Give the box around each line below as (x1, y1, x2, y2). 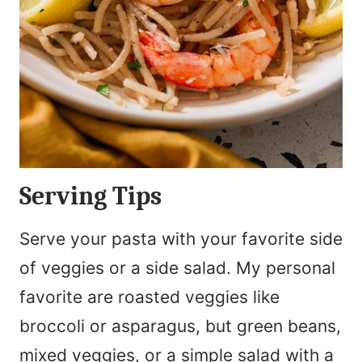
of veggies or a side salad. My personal (19, 258, 335, 279)
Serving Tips (19, 181, 162, 212)
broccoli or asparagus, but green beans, (19, 316, 341, 337)
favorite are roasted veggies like (19, 287, 280, 308)
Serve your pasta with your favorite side (19, 229, 343, 250)
